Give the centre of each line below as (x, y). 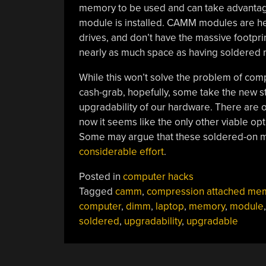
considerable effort (121, 151)
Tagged (97, 191)
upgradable (212, 221)
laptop (170, 206)
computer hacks (158, 176)
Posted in (101, 176)
